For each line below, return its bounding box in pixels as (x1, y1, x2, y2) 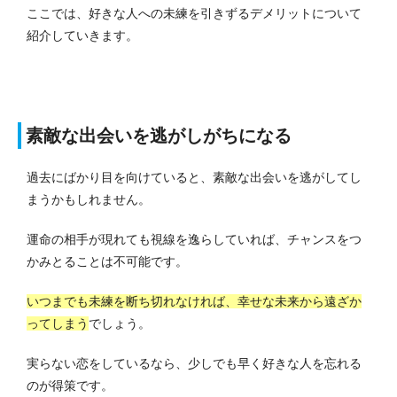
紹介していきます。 (27, 27, 138, 43)
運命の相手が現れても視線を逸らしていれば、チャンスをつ (27, 231, 362, 246)
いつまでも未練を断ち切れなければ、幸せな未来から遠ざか (27, 293, 362, 308)
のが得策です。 (27, 378, 113, 393)
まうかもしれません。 (27, 191, 151, 206)
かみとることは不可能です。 (27, 253, 188, 269)
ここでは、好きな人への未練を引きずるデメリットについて (27, 5, 362, 20)
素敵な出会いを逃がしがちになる (26, 125, 292, 145)
